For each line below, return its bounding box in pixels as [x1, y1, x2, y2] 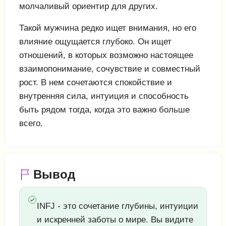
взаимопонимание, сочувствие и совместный [19, 64, 200, 74]
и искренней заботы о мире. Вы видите [37, 215, 193, 224]
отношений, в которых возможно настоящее [19, 50, 193, 60]
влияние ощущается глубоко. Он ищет [19, 37, 172, 46]
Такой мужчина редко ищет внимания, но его [19, 23, 196, 33]
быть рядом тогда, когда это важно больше [19, 105, 190, 115]
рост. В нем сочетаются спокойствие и [19, 78, 172, 87]
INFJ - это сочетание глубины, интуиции [37, 201, 198, 211]
